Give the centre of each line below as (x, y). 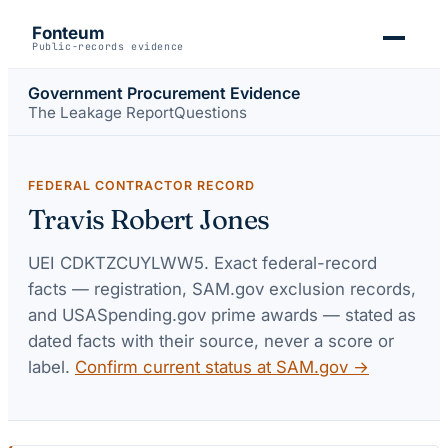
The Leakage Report (101, 112)
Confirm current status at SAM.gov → (222, 366)
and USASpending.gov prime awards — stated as (222, 314)
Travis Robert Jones (149, 219)
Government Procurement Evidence (164, 92)
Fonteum (68, 33)
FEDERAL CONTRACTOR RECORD (141, 186)
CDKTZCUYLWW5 (132, 262)
